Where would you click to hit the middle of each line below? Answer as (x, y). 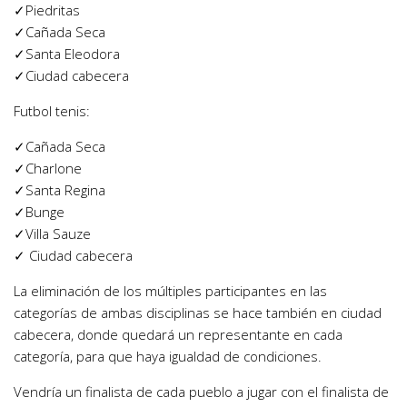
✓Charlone (48, 169)
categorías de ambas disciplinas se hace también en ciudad (198, 313)
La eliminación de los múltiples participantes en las (170, 291)
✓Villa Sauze (52, 234)
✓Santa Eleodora (67, 54)
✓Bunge (39, 212)
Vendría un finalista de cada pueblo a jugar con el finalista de (201, 392)
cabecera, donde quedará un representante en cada (178, 335)
